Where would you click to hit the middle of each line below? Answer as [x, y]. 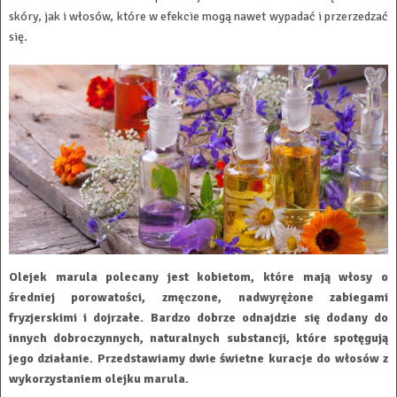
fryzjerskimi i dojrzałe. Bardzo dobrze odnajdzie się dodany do [198, 318]
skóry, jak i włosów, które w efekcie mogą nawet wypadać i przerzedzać [198, 16]
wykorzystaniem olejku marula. [98, 379]
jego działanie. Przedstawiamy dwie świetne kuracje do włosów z [198, 359]
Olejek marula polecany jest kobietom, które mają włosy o [198, 277]
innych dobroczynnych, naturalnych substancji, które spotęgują [198, 339]
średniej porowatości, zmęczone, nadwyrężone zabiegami [198, 298]
